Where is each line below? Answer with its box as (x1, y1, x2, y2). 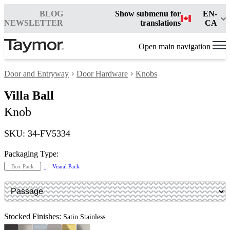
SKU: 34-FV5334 (4, 128, 70, 139)
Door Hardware (76, 69, 128, 79)
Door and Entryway (4, 69, 69, 79)
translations (140, 18, 181, 27)
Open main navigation (139, 42, 210, 51)
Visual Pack (52, 163, 80, 170)
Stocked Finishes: (4, 212, 61, 221)
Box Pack (11, 163, 34, 170)
